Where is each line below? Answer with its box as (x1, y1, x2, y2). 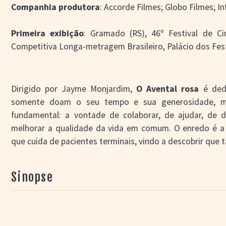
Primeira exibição (11, 28, 84, 39)
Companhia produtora (11, 2, 100, 13)
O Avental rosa (136, 83, 203, 94)
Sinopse (11, 169, 53, 185)
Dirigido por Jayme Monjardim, (11, 83, 136, 94)
